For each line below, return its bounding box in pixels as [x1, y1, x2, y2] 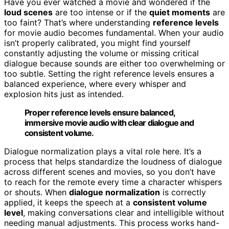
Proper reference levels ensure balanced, [25, 107, 175, 118]
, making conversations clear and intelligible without [23, 208, 224, 218]
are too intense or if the [53, 7, 149, 18]
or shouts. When [4, 187, 69, 198]
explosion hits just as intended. [4, 89, 124, 100]
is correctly [160, 187, 206, 198]
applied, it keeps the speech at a [4, 197, 133, 208]
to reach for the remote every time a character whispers [4, 177, 222, 188]
